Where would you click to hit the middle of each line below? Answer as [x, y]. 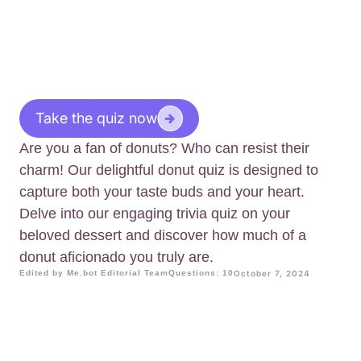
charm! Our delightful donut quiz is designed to [169, 170]
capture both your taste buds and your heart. [162, 192]
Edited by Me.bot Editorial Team [94, 273]
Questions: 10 [201, 273]
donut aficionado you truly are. [116, 257]
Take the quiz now [96, 118]
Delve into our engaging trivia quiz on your [155, 214]
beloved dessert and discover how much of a [163, 236]
